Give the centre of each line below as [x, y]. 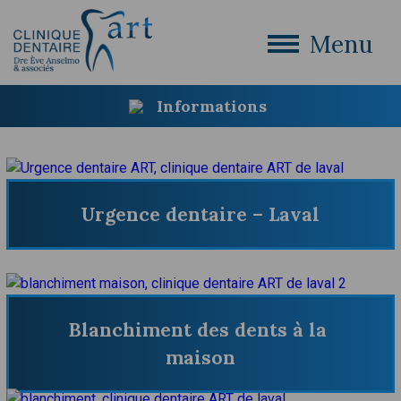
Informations [211, 107]
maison [200, 357]
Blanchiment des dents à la [198, 329]
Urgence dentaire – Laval [200, 214]
